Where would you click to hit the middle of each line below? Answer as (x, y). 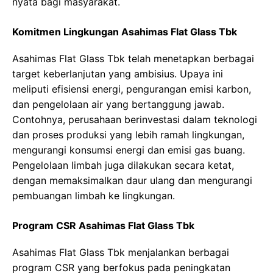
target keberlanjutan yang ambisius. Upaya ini (118, 74)
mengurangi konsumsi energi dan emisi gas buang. (129, 150)
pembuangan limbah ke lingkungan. (94, 196)
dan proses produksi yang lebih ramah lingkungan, (128, 135)
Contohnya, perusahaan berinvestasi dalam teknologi (135, 120)
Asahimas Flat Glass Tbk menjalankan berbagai (121, 253)
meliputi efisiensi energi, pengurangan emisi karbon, (132, 89)
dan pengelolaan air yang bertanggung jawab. (118, 105)
